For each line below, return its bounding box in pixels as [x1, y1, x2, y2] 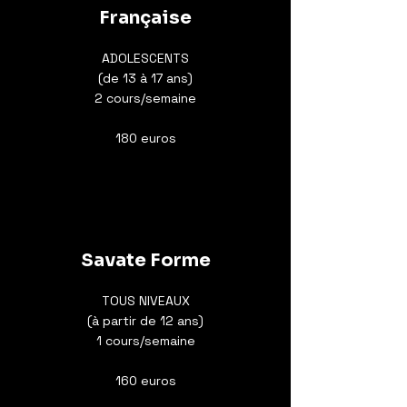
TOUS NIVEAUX [101, 293, 190, 309]
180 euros [114, 130, 176, 146]
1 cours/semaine [95, 333, 195, 349]
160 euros [114, 372, 176, 389]
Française [99, 6, 192, 29]
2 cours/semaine [94, 90, 196, 106]
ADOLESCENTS [102, 50, 189, 66]
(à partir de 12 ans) [87, 313, 203, 329]
